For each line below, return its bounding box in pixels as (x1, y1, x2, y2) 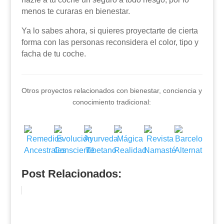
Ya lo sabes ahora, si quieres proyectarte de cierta (21, 26, 198, 35)
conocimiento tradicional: (72, 98, 151, 106)
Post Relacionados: (21, 167, 121, 180)
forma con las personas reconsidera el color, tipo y (21, 38, 198, 46)
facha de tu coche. (21, 49, 86, 58)
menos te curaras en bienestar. (21, 7, 130, 15)
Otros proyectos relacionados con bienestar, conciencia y (21, 86, 202, 94)
